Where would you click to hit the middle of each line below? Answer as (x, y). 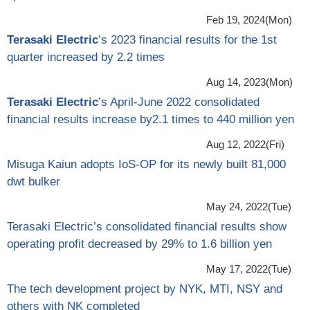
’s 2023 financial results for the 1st (188, 39)
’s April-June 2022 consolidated (179, 102)
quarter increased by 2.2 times (86, 57)
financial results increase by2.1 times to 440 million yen (151, 119)
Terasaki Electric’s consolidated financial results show (147, 226)
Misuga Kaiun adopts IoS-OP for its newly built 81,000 (146, 164)
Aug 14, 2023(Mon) (249, 82)
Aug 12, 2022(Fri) (245, 144)
